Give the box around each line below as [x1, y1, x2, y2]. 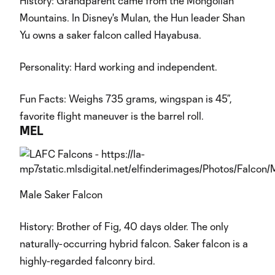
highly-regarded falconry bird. [20, 255, 155, 266]
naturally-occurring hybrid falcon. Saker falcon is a [20, 238, 248, 249]
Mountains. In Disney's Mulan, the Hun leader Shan [20, 12, 245, 23]
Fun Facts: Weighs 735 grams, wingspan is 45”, [20, 93, 232, 104]
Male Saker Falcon [20, 188, 103, 200]
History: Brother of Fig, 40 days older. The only [20, 220, 228, 232]
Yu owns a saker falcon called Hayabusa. [20, 29, 201, 41]
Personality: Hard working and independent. [20, 61, 217, 72]
